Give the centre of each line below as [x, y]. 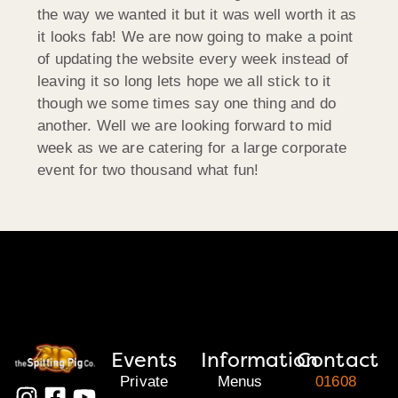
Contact [338, 359]
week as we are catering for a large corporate [192, 147]
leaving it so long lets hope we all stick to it [184, 81]
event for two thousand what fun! [148, 170]
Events [144, 359]
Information [260, 359]
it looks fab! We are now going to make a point [195, 36]
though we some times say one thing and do [187, 103]
